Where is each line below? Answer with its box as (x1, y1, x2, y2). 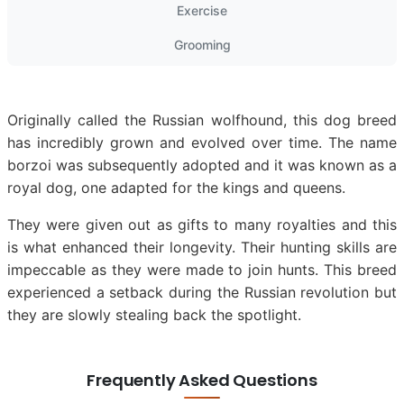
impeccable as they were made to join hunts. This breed (7, 260, 397, 279)
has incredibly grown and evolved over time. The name (7, 133, 397, 151)
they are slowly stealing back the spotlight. (7, 305, 301, 324)
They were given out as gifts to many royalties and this (7, 215, 397, 234)
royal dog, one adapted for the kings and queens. (7, 178, 350, 197)
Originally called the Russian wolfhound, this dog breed (7, 110, 397, 129)
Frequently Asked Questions (87, 368, 317, 391)
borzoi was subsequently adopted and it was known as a (7, 155, 397, 174)
